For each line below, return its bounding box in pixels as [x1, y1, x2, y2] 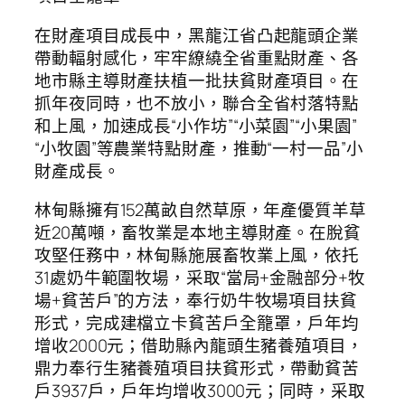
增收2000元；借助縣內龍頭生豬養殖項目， [34, 334, 363, 358]
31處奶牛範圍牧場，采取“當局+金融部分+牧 [34, 266, 365, 290]
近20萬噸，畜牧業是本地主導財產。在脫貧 [34, 221, 361, 245]
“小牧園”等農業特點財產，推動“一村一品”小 [34, 136, 363, 160]
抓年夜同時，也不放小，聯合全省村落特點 [34, 90, 360, 115]
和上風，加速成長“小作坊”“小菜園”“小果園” [34, 113, 357, 137]
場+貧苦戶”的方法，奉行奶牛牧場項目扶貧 [34, 288, 357, 313]
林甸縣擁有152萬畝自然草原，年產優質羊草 [34, 198, 366, 222]
